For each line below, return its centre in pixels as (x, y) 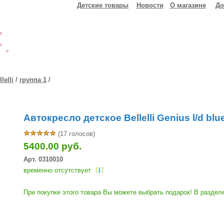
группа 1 (33, 80)
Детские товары (103, 5)
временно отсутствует (57, 170)
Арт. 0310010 (43, 159)
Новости (150, 5)
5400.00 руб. (52, 146)
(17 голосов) (75, 133)
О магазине (188, 5)
